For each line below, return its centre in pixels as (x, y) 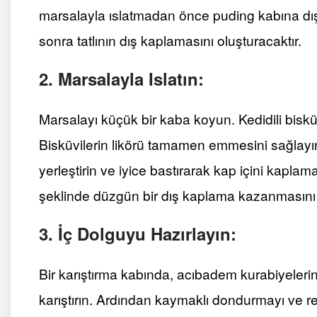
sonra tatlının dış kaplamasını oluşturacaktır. (170, 40)
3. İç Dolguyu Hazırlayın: (138, 233)
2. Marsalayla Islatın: (121, 78)
